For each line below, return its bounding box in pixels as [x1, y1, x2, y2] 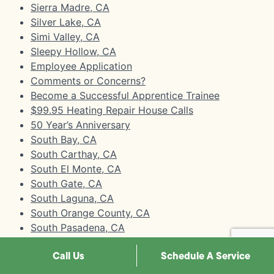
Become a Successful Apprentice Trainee [31, 89, 220, 102]
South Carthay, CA [31, 147, 117, 160]
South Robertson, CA [31, 235, 128, 248]
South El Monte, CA [31, 162, 121, 175]
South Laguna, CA [31, 191, 114, 204]
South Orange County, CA [31, 206, 150, 219]
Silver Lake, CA [31, 15, 101, 28]
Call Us [52, 248, 84, 263]
